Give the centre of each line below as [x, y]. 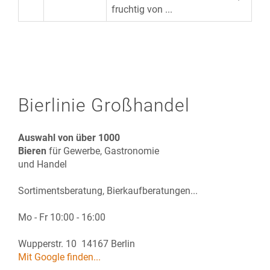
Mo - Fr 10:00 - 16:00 [62, 217]
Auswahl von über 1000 [69, 138]
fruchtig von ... [142, 9]
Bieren [32, 151]
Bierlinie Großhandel [104, 105]
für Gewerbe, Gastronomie [108, 151]
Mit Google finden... [59, 257]
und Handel [42, 164]
